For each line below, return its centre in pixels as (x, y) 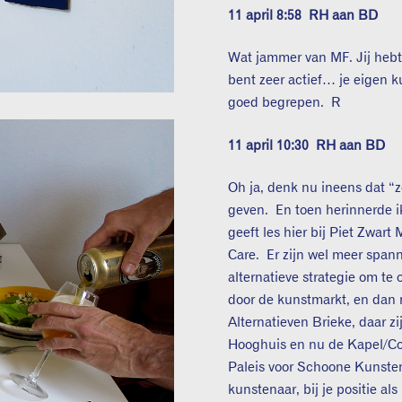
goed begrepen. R (285, 103)
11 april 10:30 (272, 145)
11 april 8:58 (269, 15)
